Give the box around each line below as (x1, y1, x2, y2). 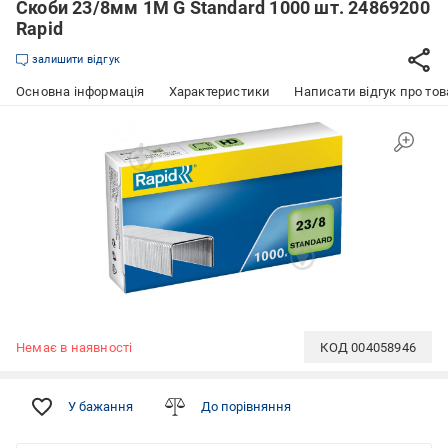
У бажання (68, 399, 133, 414)
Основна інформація (16, 84, 145, 99)
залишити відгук (32, 53, 120, 66)
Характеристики (168, 84, 271, 99)
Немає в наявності (16, 339, 133, 355)
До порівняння (201, 399, 291, 414)
